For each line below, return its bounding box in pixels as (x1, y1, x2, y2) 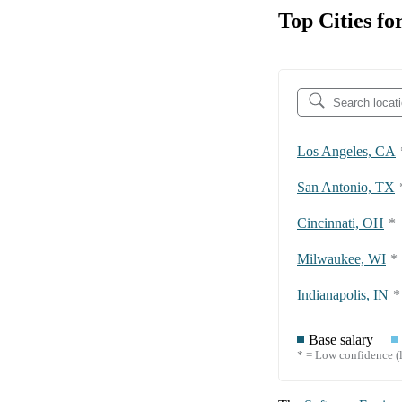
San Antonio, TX (297, 179, 395, 196)
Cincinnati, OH (297, 215, 384, 232)
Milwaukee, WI (297, 251, 386, 267)
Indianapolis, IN (297, 287, 389, 303)
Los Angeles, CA (297, 144, 396, 160)
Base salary (309, 332, 373, 348)
